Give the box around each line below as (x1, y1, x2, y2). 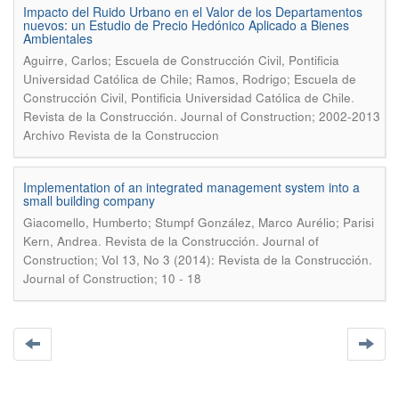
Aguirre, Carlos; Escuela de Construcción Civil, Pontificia (23, 52, 339, 69)
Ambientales (23, 29, 93, 47)
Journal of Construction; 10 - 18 (23, 270, 201, 287)
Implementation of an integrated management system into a (23, 178, 360, 196)
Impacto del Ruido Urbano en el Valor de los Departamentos (23, 3, 362, 20)
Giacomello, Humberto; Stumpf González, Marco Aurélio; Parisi (23, 214, 374, 231)
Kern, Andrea (23, 232, 98, 249)
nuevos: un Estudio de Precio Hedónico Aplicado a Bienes (23, 16, 349, 34)
